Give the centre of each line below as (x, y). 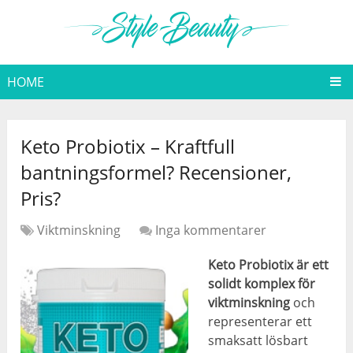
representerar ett (260, 322)
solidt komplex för (262, 284)
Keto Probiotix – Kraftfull (128, 147)
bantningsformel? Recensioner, (156, 173)
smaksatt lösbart (258, 341)
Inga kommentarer (211, 230)
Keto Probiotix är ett (269, 265)
